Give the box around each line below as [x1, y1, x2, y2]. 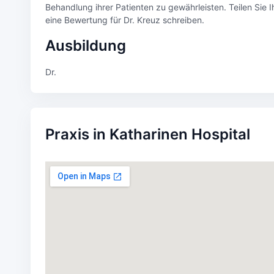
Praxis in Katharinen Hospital [45, 125, 250, 143]
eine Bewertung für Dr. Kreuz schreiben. [45, 15, 204, 25]
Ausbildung [45, 37, 126, 54]
